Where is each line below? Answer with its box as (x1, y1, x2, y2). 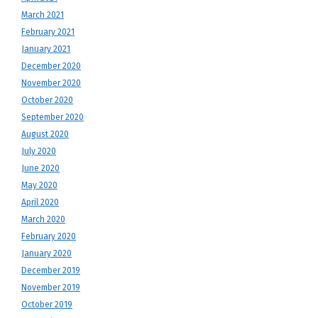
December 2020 (21, 61, 81, 71)
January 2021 (21, 44, 70, 54)
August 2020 (21, 129, 69, 139)
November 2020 (21, 78, 81, 88)
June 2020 (21, 163, 60, 173)
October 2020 (21, 95, 73, 105)
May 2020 (21, 180, 57, 190)
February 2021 (21, 27, 75, 37)
